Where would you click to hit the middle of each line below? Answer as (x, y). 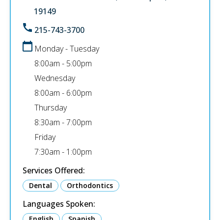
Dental (41, 185)
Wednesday (55, 78)
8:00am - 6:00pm (63, 93)
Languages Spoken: (59, 204)
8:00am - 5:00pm (63, 63)
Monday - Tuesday (67, 49)
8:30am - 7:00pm (63, 122)
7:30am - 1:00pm (63, 152)
